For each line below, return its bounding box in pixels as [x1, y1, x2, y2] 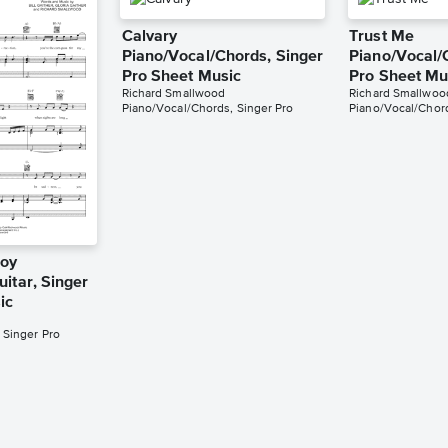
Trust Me [349, 29, 414, 45]
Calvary [121, 29, 178, 45]
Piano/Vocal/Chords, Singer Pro [121, 103, 294, 115]
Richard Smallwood [121, 88, 226, 100]
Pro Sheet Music [121, 69, 242, 85]
